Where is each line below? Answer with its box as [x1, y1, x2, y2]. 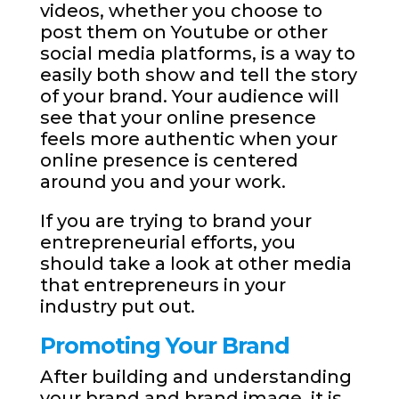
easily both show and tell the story [39, 64, 357, 86]
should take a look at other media [39, 253, 352, 275]
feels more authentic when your [39, 128, 338, 151]
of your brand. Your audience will [39, 85, 339, 108]
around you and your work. [39, 171, 286, 193]
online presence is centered [39, 150, 298, 172]
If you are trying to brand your [39, 210, 312, 232]
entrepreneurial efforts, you [39, 232, 296, 254]
